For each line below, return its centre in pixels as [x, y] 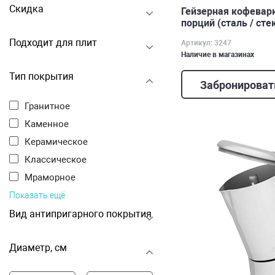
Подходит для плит [53, 43]
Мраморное [54, 177]
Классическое [59, 160]
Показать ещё [37, 195]
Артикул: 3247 [206, 43]
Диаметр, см [38, 248]
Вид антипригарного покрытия [80, 214]
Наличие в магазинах [218, 54]
